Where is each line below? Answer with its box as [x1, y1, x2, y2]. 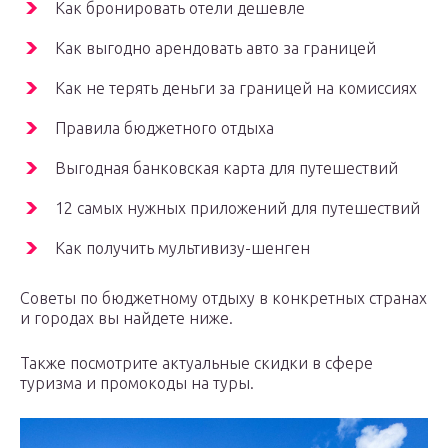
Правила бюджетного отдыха [55, 119, 274, 138]
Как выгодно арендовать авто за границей [55, 39, 376, 58]
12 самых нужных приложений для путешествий [55, 199, 420, 218]
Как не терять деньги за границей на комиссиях [55, 79, 417, 98]
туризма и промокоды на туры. [20, 374, 254, 393]
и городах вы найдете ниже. [20, 309, 233, 328]
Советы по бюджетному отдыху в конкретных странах [20, 289, 427, 308]
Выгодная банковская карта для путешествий [55, 159, 398, 178]
